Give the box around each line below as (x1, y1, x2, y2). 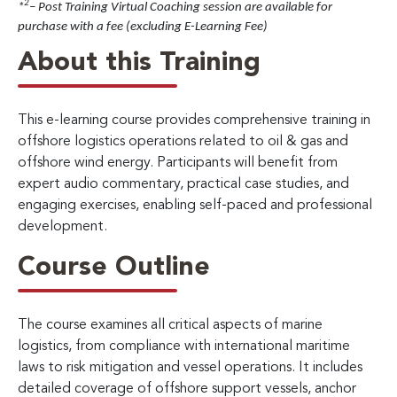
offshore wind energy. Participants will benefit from (18, 155, 338, 170)
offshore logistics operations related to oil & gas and (18, 134, 348, 149)
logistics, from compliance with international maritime (18, 339, 350, 354)
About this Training (18, 49, 261, 76)
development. (18, 219, 107, 234)
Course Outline (18, 253, 210, 281)
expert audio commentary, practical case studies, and (18, 176, 349, 191)
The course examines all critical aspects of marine (18, 317, 323, 332)
